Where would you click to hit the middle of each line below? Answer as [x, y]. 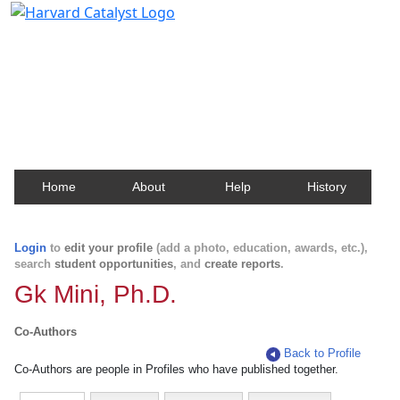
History [327, 187]
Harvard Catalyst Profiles [124, 40]
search [34, 264]
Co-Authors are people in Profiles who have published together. [176, 369]
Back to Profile [323, 353]
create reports [242, 264]
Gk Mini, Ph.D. [96, 294]
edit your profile [108, 248]
